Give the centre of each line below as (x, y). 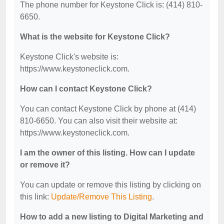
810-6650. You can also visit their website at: (99, 121)
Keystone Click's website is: (69, 57)
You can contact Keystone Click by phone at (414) (108, 109)
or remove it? (45, 165)
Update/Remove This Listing (101, 197)
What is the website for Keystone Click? (95, 37)
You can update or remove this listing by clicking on (110, 185)
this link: (35, 197)
